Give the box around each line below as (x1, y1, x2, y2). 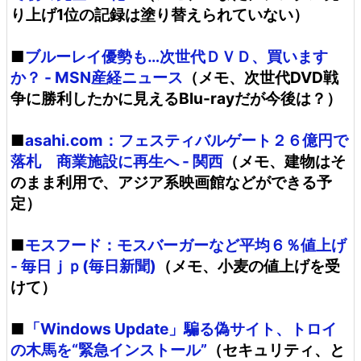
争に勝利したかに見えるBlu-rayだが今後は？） (10, 89, 342, 108)
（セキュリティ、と (207, 340, 345, 359)
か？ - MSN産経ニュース (10, 68, 183, 87)
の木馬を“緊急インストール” (10, 340, 207, 359)
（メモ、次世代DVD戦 (183, 68, 338, 87)
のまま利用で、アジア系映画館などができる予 (10, 172, 332, 192)
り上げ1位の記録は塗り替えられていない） (10, 5, 309, 24)
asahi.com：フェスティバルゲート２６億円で (25, 131, 348, 150)
